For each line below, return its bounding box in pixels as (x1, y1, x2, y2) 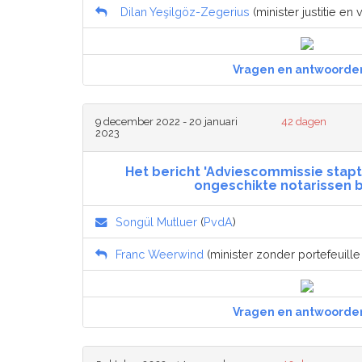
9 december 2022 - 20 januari (95, 116, 238, 128)
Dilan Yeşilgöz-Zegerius (120, 5, 250, 19)
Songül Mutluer (116, 215, 197, 229)
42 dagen (281, 116, 327, 128)
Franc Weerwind (116, 247, 204, 262)
